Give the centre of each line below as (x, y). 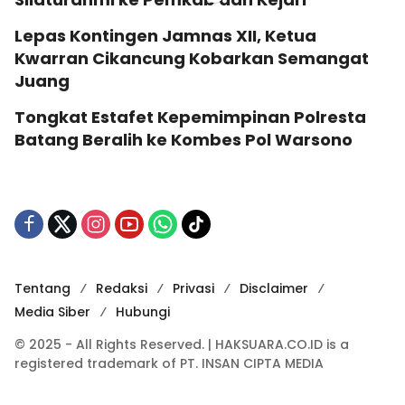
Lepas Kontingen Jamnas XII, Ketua (165, 36)
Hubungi (143, 312)
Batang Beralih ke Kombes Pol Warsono (184, 140)
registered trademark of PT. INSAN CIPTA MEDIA (169, 364)
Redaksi (122, 289)
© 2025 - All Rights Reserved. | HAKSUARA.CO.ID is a (182, 345)
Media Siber (52, 312)
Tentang (42, 289)
